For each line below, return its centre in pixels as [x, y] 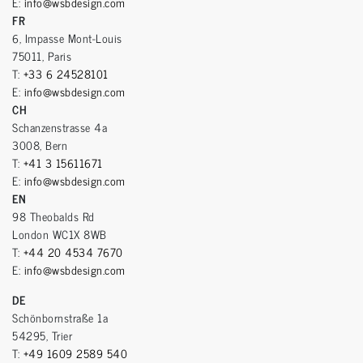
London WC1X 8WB [60, 234]
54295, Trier [42, 335]
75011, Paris [42, 56]
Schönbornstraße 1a [60, 318]
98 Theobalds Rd [53, 216]
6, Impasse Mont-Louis [67, 38]
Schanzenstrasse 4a [60, 127]
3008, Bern [40, 145]
